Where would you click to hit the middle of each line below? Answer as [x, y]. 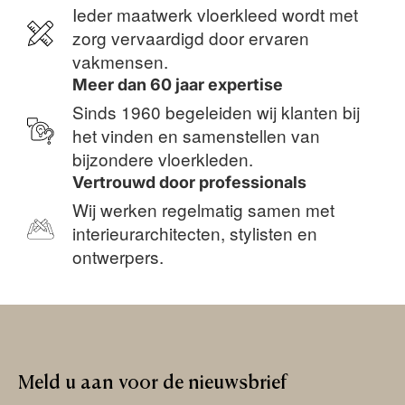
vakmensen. [120, 61]
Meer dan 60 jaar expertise [178, 84]
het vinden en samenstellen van [196, 135]
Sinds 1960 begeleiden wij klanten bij [216, 111]
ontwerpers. [118, 256]
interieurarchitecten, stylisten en [195, 232]
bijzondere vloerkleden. [163, 158]
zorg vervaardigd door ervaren [191, 37]
